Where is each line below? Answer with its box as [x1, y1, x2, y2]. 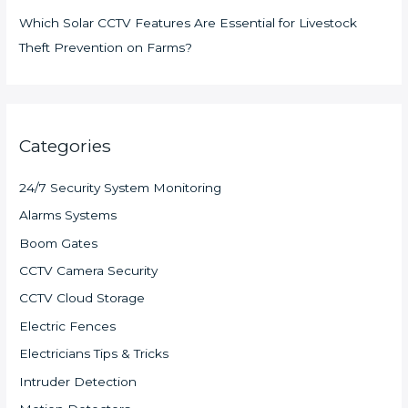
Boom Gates [19, 235, 98, 250]
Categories [19, 135, 112, 158]
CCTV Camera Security [19, 262, 158, 278]
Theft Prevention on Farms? [19, 40, 193, 56]
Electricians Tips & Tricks [19, 346, 169, 362]
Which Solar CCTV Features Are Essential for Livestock [19, 15, 358, 31]
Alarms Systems [19, 208, 117, 223]
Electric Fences [19, 318, 117, 333]
